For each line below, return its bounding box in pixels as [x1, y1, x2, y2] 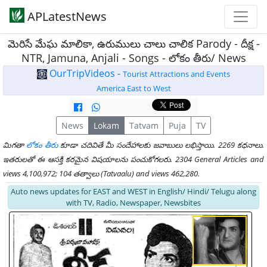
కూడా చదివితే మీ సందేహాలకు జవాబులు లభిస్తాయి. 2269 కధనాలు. [57, 139, 265, 150]
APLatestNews [24, 8, 107, 24]
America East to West [96, 83, 171, 94]
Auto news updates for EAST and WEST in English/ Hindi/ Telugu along [11, 186, 256, 197]
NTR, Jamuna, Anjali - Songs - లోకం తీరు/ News [21, 51, 246, 65]
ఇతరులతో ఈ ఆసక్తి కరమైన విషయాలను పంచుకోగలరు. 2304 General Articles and [3, 154, 264, 164]
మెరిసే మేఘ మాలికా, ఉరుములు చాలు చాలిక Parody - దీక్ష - [7, 36, 260, 51]
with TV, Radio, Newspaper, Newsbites [66, 197, 201, 208]
